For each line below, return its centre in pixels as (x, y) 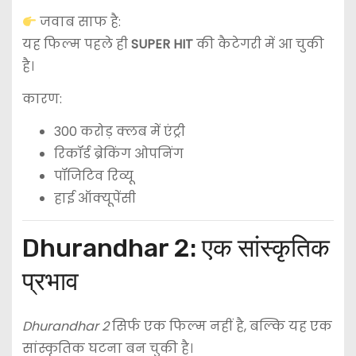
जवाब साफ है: (79, 22)
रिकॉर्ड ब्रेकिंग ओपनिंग (118, 153)
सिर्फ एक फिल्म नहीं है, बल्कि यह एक (220, 326)
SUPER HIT (162, 44)
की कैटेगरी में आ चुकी (258, 44)
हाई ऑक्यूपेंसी (95, 198)
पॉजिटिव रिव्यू (93, 176)
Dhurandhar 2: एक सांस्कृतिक (176, 248)
